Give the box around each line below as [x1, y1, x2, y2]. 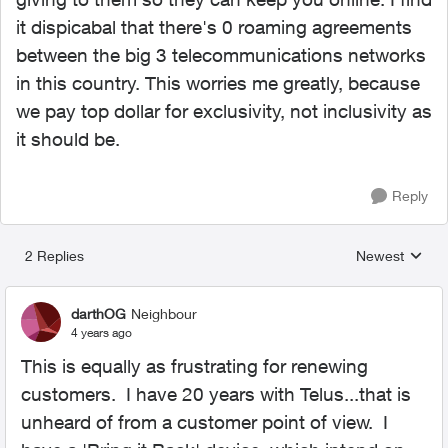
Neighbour [131, 304, 197, 322]
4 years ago [71, 324, 132, 340]
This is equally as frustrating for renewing [21, 355, 368, 377]
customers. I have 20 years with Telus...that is [21, 383, 411, 405]
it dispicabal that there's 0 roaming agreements [16, 16, 412, 38]
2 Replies [25, 247, 84, 264]
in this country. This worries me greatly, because [16, 72, 420, 94]
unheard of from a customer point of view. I [21, 411, 388, 433]
